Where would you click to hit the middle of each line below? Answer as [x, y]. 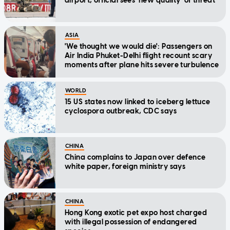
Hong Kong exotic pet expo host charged [136, 213]
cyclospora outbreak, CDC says [121, 111]
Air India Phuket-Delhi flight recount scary [139, 56]
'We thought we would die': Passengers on [139, 47]
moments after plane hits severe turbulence [142, 65]
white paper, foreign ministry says [125, 167]
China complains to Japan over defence [135, 158]
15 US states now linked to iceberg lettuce [138, 102]
